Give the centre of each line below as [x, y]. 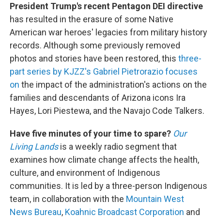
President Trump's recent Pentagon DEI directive [106, 6]
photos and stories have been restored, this [94, 58]
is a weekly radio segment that [118, 147]
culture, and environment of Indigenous [85, 173]
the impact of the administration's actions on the [113, 85]
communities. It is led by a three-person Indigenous [108, 186]
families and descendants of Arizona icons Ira [98, 98]
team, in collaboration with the [68, 199]
